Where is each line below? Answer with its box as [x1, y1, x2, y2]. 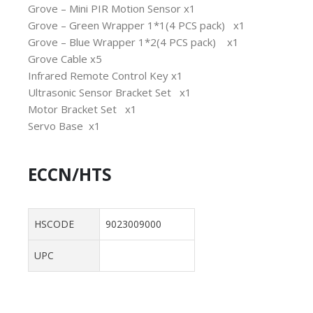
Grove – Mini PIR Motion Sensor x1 [28, 1, 196, 16]
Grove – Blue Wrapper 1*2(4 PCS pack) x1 [28, 35, 239, 50]
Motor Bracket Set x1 [28, 102, 137, 117]
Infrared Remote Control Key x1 [28, 68, 183, 83]
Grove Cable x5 [28, 52, 102, 66]
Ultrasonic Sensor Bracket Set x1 [28, 85, 191, 100]
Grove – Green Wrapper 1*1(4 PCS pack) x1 [28, 18, 245, 33]
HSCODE [34, 217, 74, 231]
